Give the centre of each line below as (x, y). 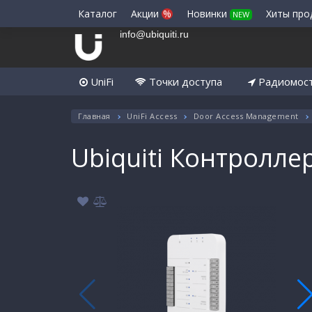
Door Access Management (246, 116)
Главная (94, 116)
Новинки (208, 14)
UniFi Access (152, 116)
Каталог (97, 14)
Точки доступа (184, 82)
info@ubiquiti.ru (154, 34)
